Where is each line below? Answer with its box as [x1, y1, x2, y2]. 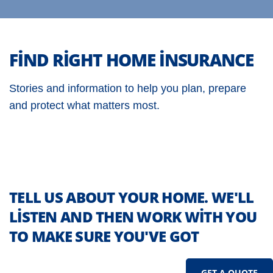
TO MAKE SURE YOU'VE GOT [9, 226, 199, 246]
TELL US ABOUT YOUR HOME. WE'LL [9, 187, 254, 207]
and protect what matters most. [9, 99, 160, 112]
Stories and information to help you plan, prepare [9, 82, 246, 94]
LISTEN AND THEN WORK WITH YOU [9, 207, 257, 227]
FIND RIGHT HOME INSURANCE [9, 48, 253, 71]
